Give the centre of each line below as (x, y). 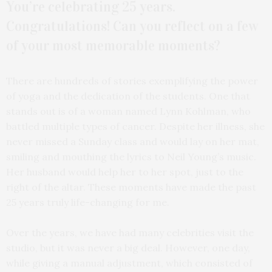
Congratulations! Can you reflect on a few (132, 26)
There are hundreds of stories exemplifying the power (132, 80)
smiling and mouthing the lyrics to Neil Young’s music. (131, 156)
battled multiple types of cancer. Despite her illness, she (135, 126)
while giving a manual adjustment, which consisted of (129, 263)
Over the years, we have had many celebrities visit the (130, 232)
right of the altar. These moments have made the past (131, 187)
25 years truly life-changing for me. (88, 202)
